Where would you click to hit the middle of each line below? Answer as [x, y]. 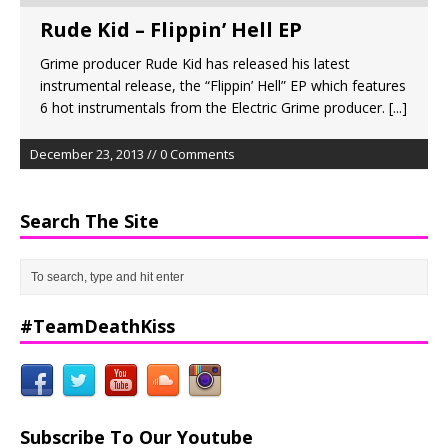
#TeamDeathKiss [97, 325]
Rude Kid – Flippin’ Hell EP [171, 29]
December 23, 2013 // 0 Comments [132, 153]
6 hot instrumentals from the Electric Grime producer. [214, 107]
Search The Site [89, 220]
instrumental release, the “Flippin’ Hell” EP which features [223, 85]
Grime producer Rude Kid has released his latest [195, 63]
